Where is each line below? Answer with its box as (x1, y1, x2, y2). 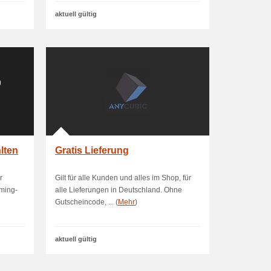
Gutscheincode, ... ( (55, 198, 118, 206)
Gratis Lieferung (55, 145, 129, 155)
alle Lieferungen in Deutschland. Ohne (55, 186, 182, 194)
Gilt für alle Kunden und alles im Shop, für (55, 174, 191, 182)
